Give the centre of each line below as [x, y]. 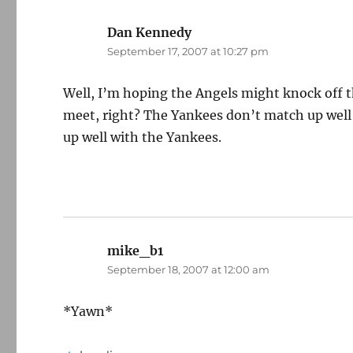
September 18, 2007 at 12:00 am [189, 269]
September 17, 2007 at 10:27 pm [188, 51]
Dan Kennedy [150, 32]
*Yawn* [88, 311]
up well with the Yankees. [143, 137]
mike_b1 [136, 251]
